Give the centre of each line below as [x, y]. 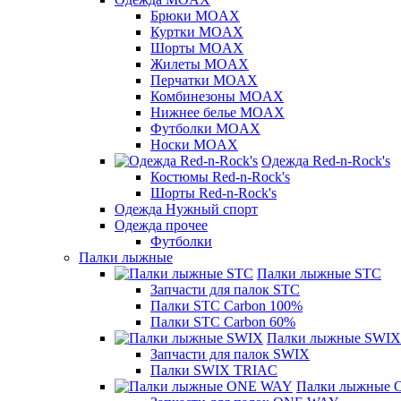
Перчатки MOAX [204, 80]
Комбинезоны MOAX [217, 96]
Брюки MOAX [195, 16]
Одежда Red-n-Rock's [326, 161]
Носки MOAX [194, 145]
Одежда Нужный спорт [186, 209]
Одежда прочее [161, 225]
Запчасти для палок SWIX [230, 354]
